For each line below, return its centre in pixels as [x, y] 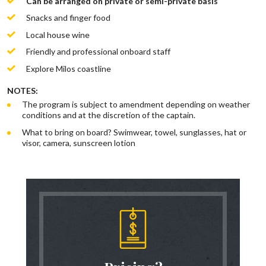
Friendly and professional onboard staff [98, 52]
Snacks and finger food [68, 18]
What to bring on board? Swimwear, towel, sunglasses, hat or [134, 132]
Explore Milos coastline [68, 68]
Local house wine [58, 34]
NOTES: [23, 90]
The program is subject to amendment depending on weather [136, 104]
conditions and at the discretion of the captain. [108, 115]
